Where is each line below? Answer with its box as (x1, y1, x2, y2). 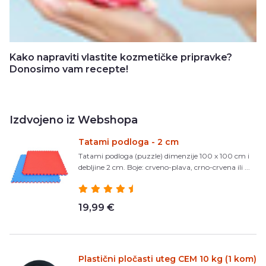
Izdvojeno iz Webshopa (9, 113, 138, 126)
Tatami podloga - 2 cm (78, 136, 179, 147)
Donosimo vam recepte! (9, 63, 128, 75)
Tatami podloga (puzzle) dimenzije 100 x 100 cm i (78, 151, 249, 160)
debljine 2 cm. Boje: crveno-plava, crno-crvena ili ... (78, 162, 250, 172)
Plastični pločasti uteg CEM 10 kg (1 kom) (78, 253, 256, 264)
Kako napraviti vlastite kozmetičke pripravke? (9, 51, 232, 63)
